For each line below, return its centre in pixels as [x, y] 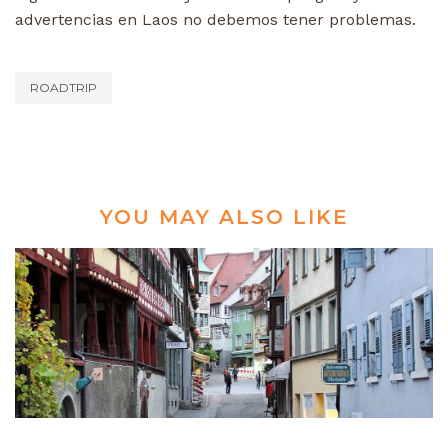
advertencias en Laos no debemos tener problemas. [215, 19]
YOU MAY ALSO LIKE [224, 216]
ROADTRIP [63, 87]
